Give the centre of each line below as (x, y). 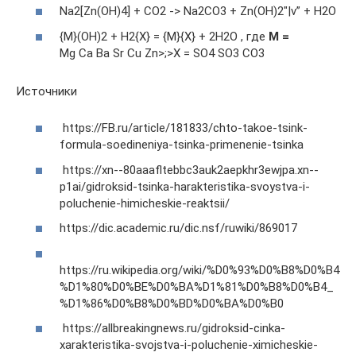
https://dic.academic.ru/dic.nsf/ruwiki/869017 (178, 228)
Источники (46, 91)
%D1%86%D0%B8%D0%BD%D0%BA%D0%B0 (172, 303)
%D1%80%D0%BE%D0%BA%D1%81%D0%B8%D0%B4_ (197, 286)
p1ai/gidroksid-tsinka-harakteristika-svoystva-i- (185, 186)
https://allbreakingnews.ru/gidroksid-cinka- (172, 329)
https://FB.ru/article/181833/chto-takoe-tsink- (184, 128)
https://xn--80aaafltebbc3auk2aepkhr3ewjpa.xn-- (189, 170)
